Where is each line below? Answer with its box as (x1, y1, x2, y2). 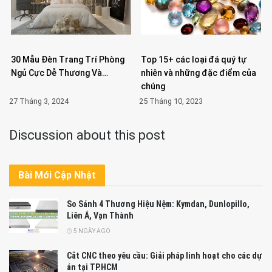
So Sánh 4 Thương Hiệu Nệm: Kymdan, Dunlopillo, (67, 199, 250, 209)
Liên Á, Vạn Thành (67, 210, 134, 220)
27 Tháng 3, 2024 (9, 96, 69, 106)
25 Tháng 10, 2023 (139, 96, 203, 106)
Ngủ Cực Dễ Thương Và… (11, 67, 108, 78)
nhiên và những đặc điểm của (141, 67, 256, 78)
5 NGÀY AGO (72, 227, 110, 234)
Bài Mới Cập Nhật (18, 169, 96, 181)
